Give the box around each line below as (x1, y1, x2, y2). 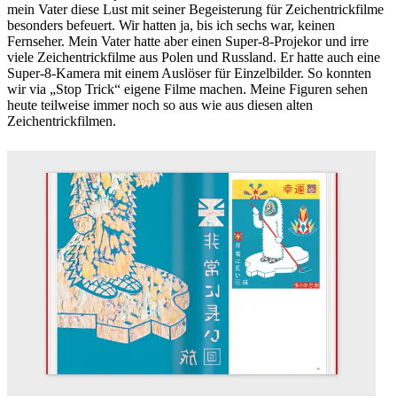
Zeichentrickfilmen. (7, 113, 116, 128)
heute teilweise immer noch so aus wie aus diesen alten (7, 97, 313, 113)
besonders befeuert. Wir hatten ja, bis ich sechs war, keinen (7, 17, 335, 33)
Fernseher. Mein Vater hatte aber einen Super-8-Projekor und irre (7, 33, 369, 49)
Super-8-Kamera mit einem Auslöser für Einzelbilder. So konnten (7, 65, 371, 81)
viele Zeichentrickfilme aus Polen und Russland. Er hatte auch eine (7, 49, 380, 65)
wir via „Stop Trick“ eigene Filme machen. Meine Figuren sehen (7, 81, 368, 97)
